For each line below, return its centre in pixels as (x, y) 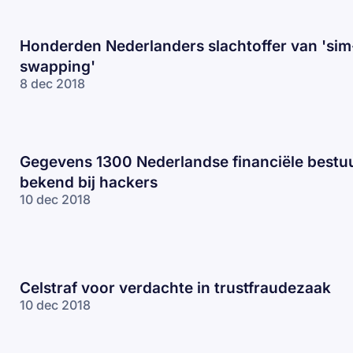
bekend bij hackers (89, 182)
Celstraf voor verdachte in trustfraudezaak (175, 288)
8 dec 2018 (52, 83)
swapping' (58, 66)
